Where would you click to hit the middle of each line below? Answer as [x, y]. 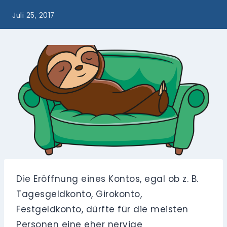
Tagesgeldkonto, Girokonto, [79, 194]
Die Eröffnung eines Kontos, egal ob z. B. [107, 179]
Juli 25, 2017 [33, 16]
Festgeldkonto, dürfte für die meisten [102, 210]
